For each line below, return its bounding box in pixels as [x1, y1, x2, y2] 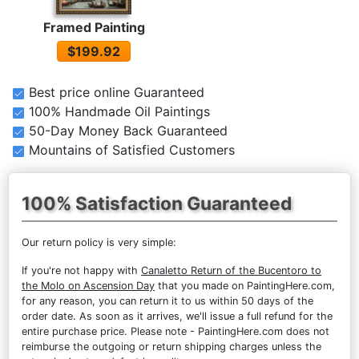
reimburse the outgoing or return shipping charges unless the [22, 341, 321, 353]
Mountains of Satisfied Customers [28, 142, 235, 158]
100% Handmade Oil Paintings [28, 103, 210, 119]
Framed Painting [42, 19, 145, 36]
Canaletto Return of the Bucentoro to [141, 264, 321, 276]
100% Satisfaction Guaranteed [22, 192, 292, 214]
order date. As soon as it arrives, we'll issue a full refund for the [22, 310, 333, 322]
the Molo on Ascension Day [22, 280, 155, 292]
